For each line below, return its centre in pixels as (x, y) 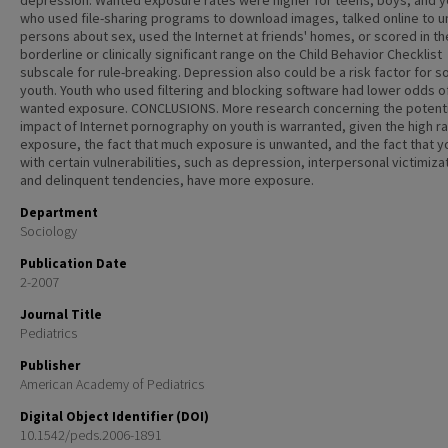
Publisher (50, 365)
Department (59, 212)
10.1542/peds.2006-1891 (91, 435)
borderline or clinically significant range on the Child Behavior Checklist (231, 54)
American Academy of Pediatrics (112, 384)
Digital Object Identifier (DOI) (114, 416)
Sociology (48, 231)
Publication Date (73, 263)
